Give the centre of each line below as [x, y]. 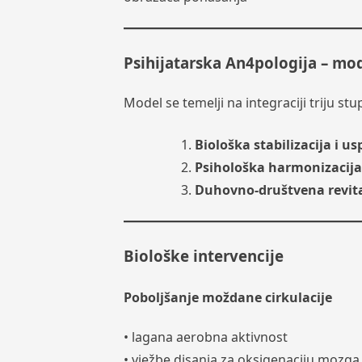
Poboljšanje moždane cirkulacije [227, 297]
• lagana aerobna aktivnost [205, 337]
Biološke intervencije [203, 255]
